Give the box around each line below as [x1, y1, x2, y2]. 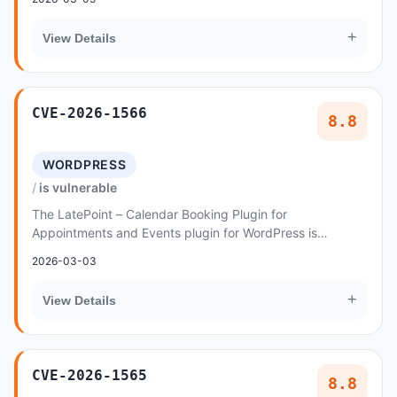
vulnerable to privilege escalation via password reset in [32, 244, 349, 259]
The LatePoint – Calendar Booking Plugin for [32, 206, 287, 222]
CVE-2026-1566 [32, 105, 147, 121]
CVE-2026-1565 [32, 367, 147, 384]
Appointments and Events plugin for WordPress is [32, 225, 317, 240]
